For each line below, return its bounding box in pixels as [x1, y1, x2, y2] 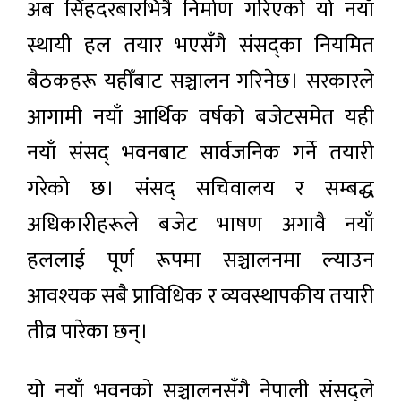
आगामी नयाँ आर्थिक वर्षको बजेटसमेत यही [27, 98, 374, 135]
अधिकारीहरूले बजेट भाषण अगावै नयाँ [27, 206, 374, 243]
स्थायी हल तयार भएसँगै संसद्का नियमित [27, 27, 374, 64]
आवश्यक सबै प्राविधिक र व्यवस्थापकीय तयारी [27, 277, 374, 314]
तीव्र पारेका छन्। [27, 313, 149, 350]
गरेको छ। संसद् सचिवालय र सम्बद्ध [27, 170, 374, 207]
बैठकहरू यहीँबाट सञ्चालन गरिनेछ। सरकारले [27, 63, 374, 99]
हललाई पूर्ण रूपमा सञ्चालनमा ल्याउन [27, 242, 374, 278]
